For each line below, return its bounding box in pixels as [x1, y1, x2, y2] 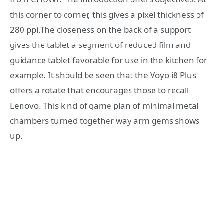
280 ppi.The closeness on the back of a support [10, 23, 191, 35]
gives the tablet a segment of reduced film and [10, 39, 191, 50]
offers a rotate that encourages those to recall [10, 84, 189, 96]
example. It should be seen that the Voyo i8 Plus [10, 69, 196, 81]
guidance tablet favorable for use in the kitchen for [10, 54, 207, 66]
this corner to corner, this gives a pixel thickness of [10, 8, 204, 20]
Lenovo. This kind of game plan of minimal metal [10, 99, 198, 111]
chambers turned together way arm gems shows [10, 114, 199, 126]
